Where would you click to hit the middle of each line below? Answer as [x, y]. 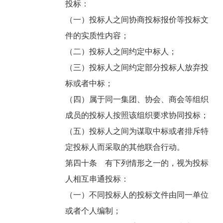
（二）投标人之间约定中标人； [122, 52]
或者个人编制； [94, 211]
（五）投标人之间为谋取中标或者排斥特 [137, 131]
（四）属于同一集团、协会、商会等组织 [137, 100]
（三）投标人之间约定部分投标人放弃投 [137, 68]
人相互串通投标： [98, 179]
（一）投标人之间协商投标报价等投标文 [137, 20]
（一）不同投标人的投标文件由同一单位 [137, 195]
